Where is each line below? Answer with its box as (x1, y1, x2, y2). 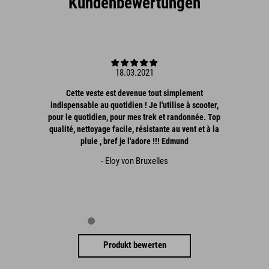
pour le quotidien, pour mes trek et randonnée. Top (48, 112, 221, 122)
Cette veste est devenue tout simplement (65, 88, 203, 98)
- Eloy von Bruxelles (100, 155, 168, 166)
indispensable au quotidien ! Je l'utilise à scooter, (50, 100, 219, 110)
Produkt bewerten (103, 239, 166, 250)
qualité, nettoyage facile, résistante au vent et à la (49, 124, 220, 134)
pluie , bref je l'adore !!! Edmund (80, 136, 189, 146)
